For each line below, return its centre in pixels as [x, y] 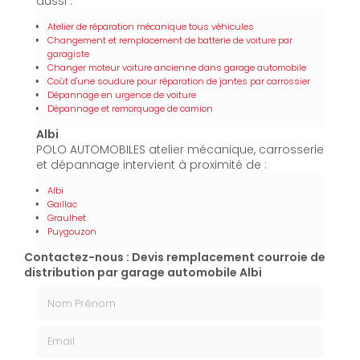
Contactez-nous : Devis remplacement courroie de [175, 258]
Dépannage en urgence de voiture [122, 95]
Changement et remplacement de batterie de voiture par [170, 41]
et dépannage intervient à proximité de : [151, 165]
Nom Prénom [73, 294]
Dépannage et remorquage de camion [130, 109]
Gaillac [62, 205]
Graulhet [67, 218]
